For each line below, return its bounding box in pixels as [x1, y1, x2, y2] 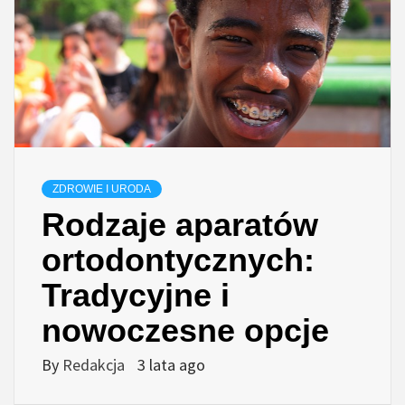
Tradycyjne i [42, 277, 230, 315]
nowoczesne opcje [42, 312, 329, 350]
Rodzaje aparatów [42, 206, 318, 244]
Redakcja [62, 354, 128, 376]
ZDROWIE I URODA [52, 183, 151, 196]
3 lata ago [137, 354, 205, 376]
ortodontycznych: [42, 241, 315, 279]
